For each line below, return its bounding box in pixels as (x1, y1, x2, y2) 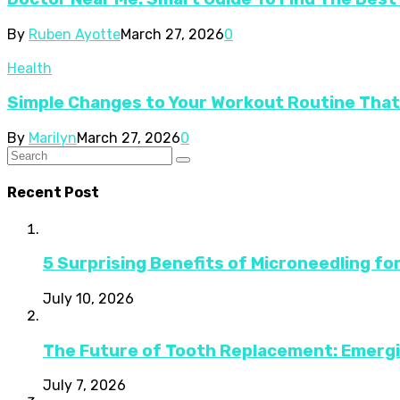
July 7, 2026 (43, 377, 126, 395)
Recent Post (7, 184, 99, 202)
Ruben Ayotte (29, 25, 121, 43)
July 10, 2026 (43, 290, 134, 308)
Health (7, 59, 52, 77)
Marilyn (29, 129, 77, 147)
